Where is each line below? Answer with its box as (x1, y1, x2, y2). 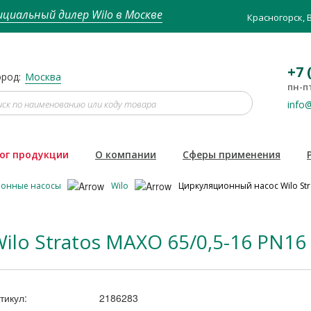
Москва (25, 70, 61, 83)
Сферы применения (183, 147, 280, 161)
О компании (95, 147, 156, 161)
